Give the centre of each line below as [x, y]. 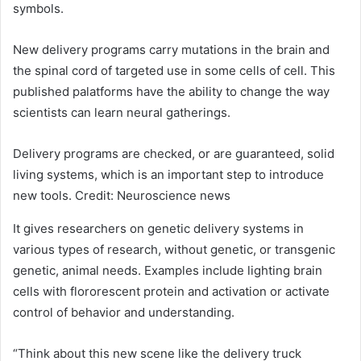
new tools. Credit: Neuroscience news [122, 195]
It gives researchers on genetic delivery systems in [158, 228]
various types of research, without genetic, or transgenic [174, 249]
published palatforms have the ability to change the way [171, 91]
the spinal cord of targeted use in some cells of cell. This [174, 70]
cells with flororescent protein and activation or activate [171, 291]
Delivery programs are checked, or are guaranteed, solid [174, 153]
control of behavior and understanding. [124, 312]
